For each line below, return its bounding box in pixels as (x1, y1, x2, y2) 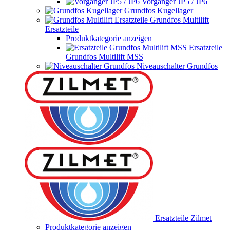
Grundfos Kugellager (124, 6, 193, 15)
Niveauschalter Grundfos (137, 62, 218, 70)
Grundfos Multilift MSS (66, 52, 143, 61)
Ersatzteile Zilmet (155, 214, 212, 222)
